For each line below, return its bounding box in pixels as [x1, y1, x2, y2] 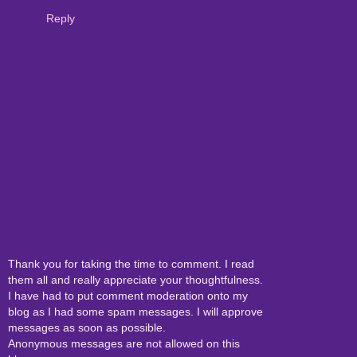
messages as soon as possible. [8, 320, 166, 334]
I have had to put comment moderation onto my [8, 288, 248, 302]
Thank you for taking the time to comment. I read [8, 257, 254, 270]
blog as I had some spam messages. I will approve [8, 304, 263, 318]
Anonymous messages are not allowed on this [8, 336, 240, 350]
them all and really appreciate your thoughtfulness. [8, 273, 263, 286]
